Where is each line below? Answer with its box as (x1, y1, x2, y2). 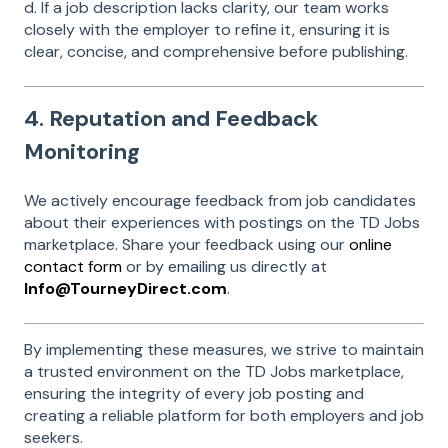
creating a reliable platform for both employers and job (24, 404, 424, 426)
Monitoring (24, 136, 140, 166)
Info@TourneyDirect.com (24, 278, 227, 300)
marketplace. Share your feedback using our (24, 234, 349, 256)
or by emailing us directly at (122, 256, 327, 278)
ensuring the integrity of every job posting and (24, 382, 364, 404)
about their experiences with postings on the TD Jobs (24, 212, 420, 234)
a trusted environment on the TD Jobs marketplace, (24, 360, 404, 382)
